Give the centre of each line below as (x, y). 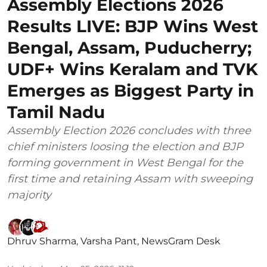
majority (29, 195)
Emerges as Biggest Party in (131, 91)
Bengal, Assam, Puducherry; (129, 48)
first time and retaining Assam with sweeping (130, 179)
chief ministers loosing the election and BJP (125, 147)
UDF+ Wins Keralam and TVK (133, 69)
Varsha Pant (109, 241)
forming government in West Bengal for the (125, 163)
